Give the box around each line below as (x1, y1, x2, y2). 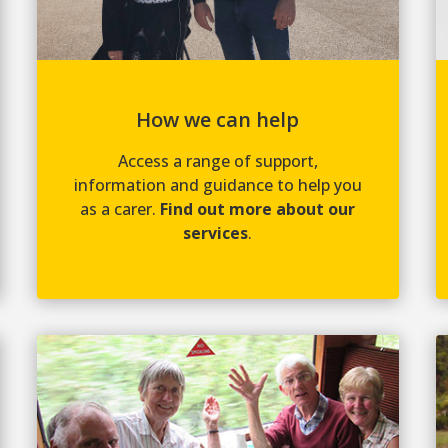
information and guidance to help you (73, 173, 362, 196)
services (183, 221, 249, 244)
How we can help (136, 105, 300, 133)
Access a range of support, (117, 149, 318, 172)
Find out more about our (160, 197, 356, 220)
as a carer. (80, 197, 161, 220)
